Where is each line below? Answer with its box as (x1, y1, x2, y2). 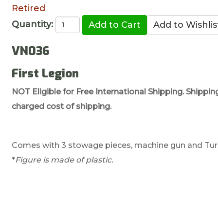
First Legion (12, 65, 79, 81)
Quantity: (12, 18, 54, 30)
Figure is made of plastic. (15, 155, 114, 164)
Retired (12, 2, 46, 14)
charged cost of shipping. (12, 101, 112, 111)
